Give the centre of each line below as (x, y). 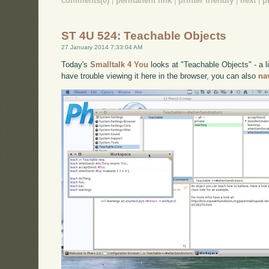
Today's (76, 65)
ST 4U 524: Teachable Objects (144, 35)
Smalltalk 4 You (119, 65)
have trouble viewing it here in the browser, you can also (160, 76)
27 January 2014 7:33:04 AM (102, 47)
